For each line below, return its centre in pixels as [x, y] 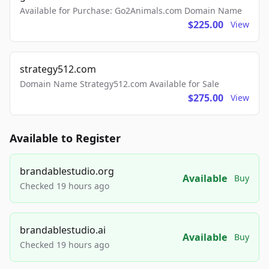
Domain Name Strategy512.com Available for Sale [119, 84]
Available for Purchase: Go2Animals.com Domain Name [131, 11]
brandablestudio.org [67, 171]
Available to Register [65, 138]
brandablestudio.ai [63, 230]
